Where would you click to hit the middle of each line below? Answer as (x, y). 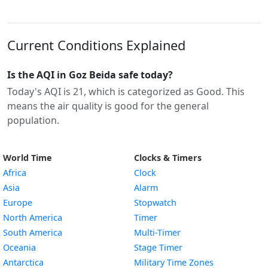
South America (33, 232)
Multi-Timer (157, 232)
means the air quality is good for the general (108, 106)
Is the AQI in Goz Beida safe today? (90, 75)
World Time (28, 158)
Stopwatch (155, 202)
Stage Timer (158, 247)
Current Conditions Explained (96, 45)
